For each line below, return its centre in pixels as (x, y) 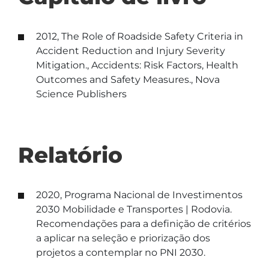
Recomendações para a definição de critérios (144, 224)
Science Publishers (81, 94)
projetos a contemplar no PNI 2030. (121, 252)
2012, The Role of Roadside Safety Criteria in (140, 36)
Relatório (70, 155)
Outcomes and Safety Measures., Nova (128, 80)
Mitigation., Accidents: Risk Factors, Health (137, 65)
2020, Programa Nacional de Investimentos (139, 195)
